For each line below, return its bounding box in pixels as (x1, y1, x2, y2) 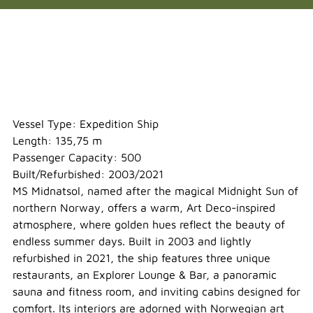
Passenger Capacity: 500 (13, 151, 141, 164)
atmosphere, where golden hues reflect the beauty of (13, 218, 285, 231)
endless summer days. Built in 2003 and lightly (13, 235, 252, 248)
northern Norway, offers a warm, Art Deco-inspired (13, 201, 275, 214)
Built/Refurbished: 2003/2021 (13, 168, 163, 181)
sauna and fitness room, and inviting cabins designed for (13, 285, 300, 298)
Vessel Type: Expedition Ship (13, 117, 159, 131)
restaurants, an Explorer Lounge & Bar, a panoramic (13, 268, 277, 282)
